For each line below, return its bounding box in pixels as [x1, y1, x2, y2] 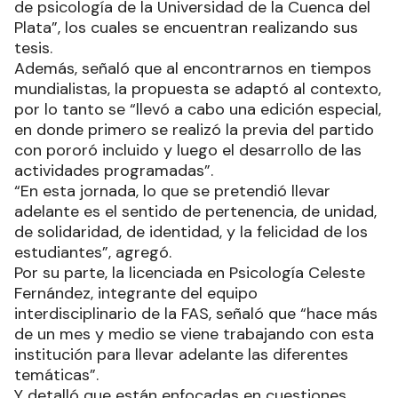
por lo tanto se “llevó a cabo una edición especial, [14, 98, 381, 120]
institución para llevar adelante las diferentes [14, 343, 348, 365]
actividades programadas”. [14, 159, 218, 181]
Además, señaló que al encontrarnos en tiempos [14, 57, 371, 79]
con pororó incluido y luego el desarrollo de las [14, 139, 362, 161]
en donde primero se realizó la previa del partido [14, 118, 374, 140]
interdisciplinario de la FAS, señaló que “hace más [14, 302, 378, 324]
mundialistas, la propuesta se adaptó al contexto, [14, 77, 381, 99]
